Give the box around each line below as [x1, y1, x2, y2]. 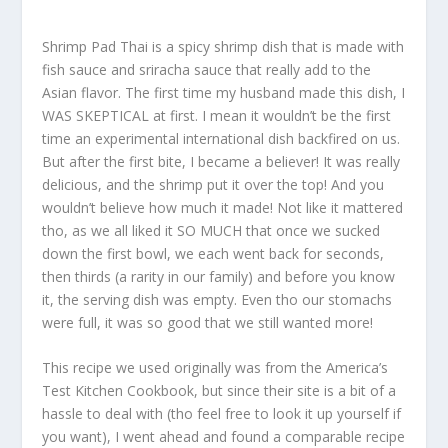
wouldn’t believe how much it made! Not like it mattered [42, 198, 404, 218]
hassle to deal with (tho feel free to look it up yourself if [42, 404, 402, 424]
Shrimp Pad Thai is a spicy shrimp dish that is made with [42, 37, 405, 57]
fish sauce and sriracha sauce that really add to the [42, 60, 372, 80]
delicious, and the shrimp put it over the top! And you [42, 175, 385, 195]
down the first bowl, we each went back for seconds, [42, 244, 385, 264]
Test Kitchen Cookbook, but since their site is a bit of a [42, 381, 397, 401]
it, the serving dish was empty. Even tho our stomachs [42, 290, 393, 310]
